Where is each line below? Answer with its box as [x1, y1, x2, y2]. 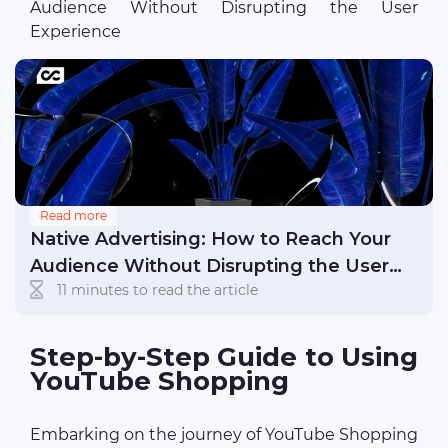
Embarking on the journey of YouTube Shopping [30, 425, 418, 445]
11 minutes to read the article [57, 280, 259, 299]
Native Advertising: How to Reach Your [30, 228, 391, 251]
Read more [40, 208, 107, 224]
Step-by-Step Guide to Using [30, 341, 418, 374]
